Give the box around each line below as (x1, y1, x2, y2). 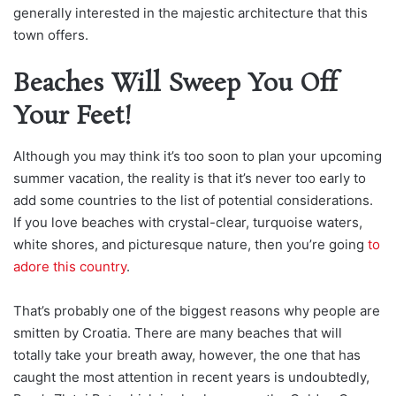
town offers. (13, 26, 88, 43)
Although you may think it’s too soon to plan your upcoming (13, 148, 382, 165)
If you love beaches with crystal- (13, 214, 216, 232)
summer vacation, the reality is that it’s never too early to (13, 170, 366, 187)
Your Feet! (13, 100, 133, 133)
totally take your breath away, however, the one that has (13, 346, 361, 364)
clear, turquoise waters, (216, 214, 362, 232)
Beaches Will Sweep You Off (13, 67, 338, 101)
